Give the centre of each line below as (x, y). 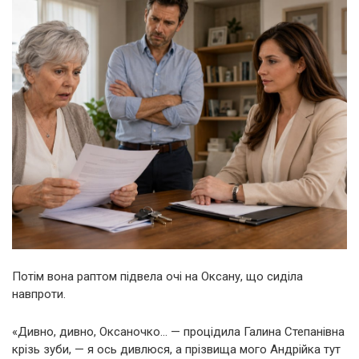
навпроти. (39, 294)
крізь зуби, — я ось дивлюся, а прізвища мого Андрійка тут (176, 349)
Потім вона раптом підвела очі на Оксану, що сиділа (157, 276)
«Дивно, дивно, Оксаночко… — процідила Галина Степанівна (178, 331)
